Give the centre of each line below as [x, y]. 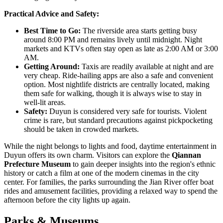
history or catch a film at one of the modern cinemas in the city [102, 173]
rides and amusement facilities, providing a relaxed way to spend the [111, 191]
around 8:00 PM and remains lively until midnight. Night [113, 40]
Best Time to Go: [52, 31]
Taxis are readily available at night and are [147, 67]
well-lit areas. [45, 103]
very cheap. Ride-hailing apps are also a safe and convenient [118, 76]
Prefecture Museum [37, 164]
